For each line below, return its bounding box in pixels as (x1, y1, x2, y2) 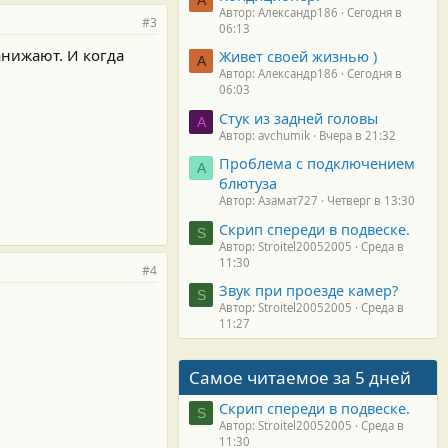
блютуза (219, 173, 277, 194)
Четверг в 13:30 (327, 193, 415, 209)
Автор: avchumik (219, 127, 310, 143)
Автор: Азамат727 (219, 193, 318, 209)
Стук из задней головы (219, 107, 378, 128)
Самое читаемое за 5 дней (189, 365, 411, 389)
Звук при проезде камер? (219, 279, 398, 300)
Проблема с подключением (219, 153, 415, 174)
